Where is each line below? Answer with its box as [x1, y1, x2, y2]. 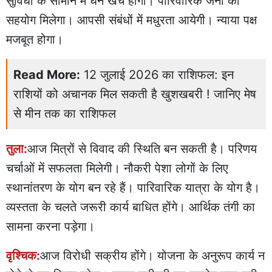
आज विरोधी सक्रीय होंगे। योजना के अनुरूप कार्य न [40, 248, 265, 263]
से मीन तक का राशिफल [13, 106, 116, 121]
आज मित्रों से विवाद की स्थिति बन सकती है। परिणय [27, 141, 257, 156]
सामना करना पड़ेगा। [6, 219, 95, 234]
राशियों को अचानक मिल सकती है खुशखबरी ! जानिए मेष [13, 86, 256, 101]
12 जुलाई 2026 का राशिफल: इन [84, 67, 234, 82]
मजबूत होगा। [6, 32, 63, 47]
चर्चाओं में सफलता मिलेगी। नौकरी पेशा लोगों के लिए [6, 160, 228, 175]
